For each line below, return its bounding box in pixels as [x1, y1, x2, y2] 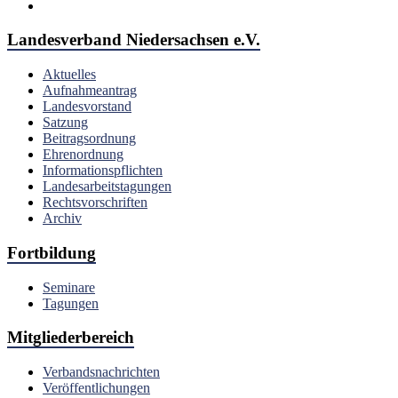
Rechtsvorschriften [43, 195, 147, 211]
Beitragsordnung [43, 131, 136, 147]
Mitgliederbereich [7, 328, 134, 347]
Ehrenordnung [43, 147, 123, 163]
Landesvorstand [43, 99, 131, 115]
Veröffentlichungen [43, 380, 150, 396]
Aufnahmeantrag [43, 83, 137, 99]
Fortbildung [7, 243, 96, 262]
